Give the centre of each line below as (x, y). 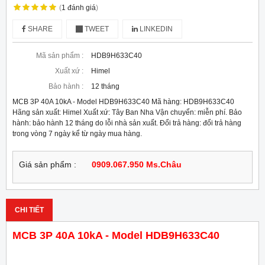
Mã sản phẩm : (60, 56)
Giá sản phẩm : (48, 165)
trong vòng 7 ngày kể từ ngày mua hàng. (77, 134)
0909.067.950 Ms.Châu (137, 165)
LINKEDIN (155, 29)
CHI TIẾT (29, 210)
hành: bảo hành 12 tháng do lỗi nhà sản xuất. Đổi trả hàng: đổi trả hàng (127, 123)
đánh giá (81, 8)
